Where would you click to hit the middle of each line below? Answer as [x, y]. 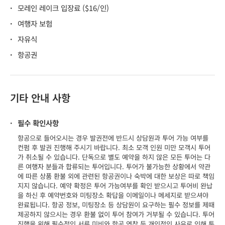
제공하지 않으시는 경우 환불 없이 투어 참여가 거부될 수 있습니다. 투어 [116, 214]
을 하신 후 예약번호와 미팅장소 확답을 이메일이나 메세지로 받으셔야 [113, 195]
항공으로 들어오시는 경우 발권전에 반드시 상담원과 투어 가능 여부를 [113, 138]
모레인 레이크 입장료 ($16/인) [63, 8]
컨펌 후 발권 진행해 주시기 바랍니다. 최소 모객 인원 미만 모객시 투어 [114, 147]
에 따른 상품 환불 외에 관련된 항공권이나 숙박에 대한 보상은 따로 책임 [116, 176]
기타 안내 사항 [40, 97]
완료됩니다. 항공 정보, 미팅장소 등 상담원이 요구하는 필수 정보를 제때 [116, 204]
